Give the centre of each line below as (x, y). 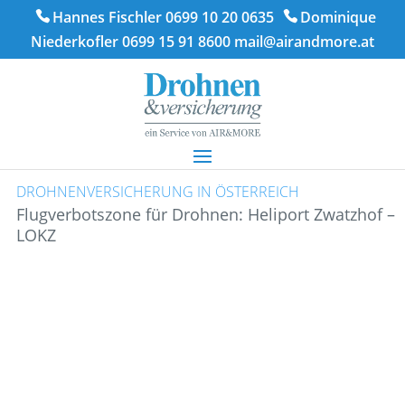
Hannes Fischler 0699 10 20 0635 (163, 17)
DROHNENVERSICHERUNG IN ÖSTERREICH (157, 192)
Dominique (338, 17)
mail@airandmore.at (304, 42)
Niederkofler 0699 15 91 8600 (131, 42)
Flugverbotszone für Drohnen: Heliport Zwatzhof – (205, 214)
